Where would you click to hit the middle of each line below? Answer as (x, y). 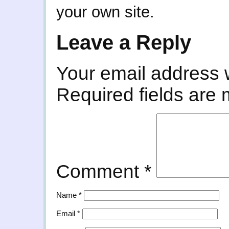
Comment (100, 172)
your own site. (105, 12)
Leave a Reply (124, 42)
